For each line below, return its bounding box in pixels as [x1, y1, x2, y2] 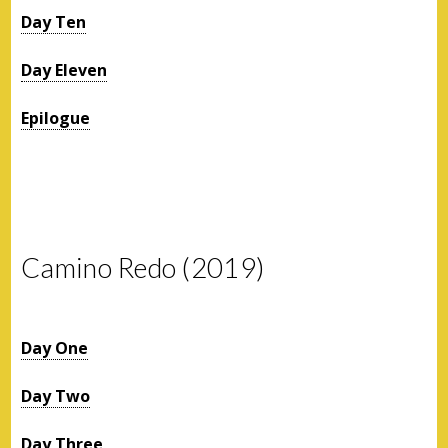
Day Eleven [21, 58, 108, 81]
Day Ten [21, 10, 87, 33]
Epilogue [21, 106, 91, 129]
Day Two [21, 384, 91, 407]
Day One [21, 336, 89, 359]
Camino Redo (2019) [21, 250, 265, 284]
